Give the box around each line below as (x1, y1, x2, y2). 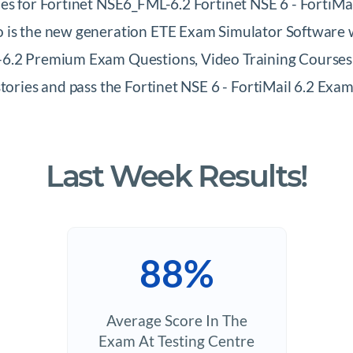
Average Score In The (106, 311, 247, 329)
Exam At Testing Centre (98, 332, 255, 350)
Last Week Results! (45, 158, 308, 195)
